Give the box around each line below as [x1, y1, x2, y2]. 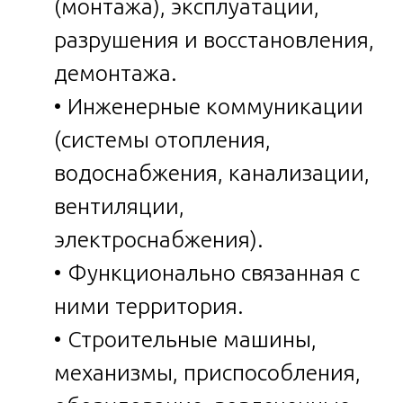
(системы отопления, [54, 127, 271, 153]
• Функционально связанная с [54, 260, 360, 286]
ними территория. [54, 293, 244, 319]
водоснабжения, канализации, [54, 160, 370, 186]
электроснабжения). [54, 227, 264, 253]
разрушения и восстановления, [54, 27, 374, 53]
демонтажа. [54, 60, 177, 86]
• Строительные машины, [54, 327, 317, 353]
